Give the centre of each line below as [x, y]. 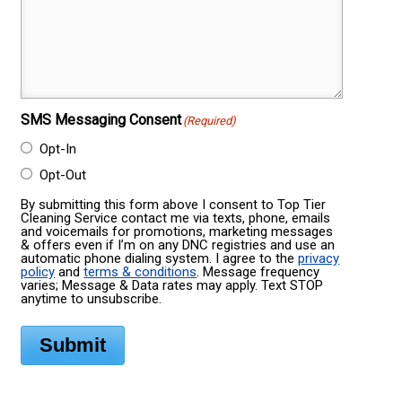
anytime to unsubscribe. [92, 299]
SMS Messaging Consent [101, 120]
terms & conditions [140, 272]
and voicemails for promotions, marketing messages [177, 232]
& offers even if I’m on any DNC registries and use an [178, 245]
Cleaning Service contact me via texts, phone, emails [176, 218]
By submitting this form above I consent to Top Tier [174, 205]
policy [38, 272]
